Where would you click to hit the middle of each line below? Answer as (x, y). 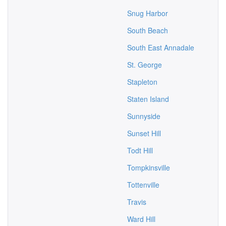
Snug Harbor (148, 13)
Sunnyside (144, 116)
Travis (137, 202)
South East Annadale (161, 47)
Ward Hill (141, 219)
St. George (145, 65)
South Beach (148, 30)
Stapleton (142, 82)
